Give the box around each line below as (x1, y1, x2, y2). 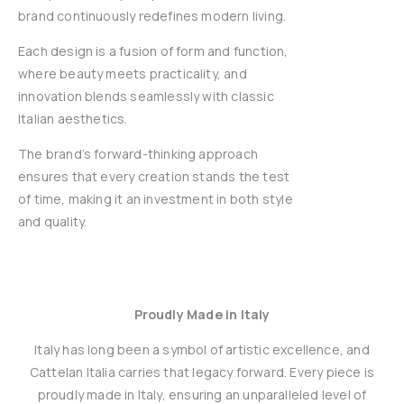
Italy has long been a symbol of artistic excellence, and (34, 341, 370, 358)
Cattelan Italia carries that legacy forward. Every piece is (29, 363, 375, 381)
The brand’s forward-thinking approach (18, 145, 258, 162)
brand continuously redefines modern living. (18, 7, 287, 24)
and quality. (18, 213, 87, 230)
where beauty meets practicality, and (18, 65, 247, 82)
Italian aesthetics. (18, 110, 128, 127)
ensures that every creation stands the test (18, 168, 290, 185)
